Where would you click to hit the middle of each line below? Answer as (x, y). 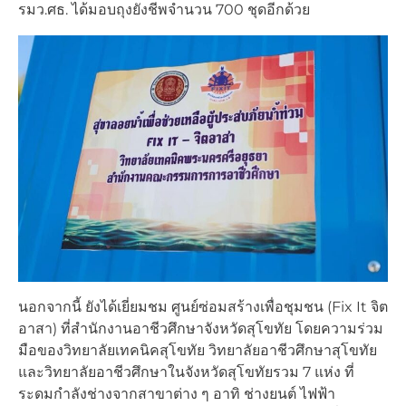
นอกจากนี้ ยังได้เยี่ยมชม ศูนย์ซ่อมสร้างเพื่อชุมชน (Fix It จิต (203, 307)
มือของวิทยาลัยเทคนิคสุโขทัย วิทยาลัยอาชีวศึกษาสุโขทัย (198, 351)
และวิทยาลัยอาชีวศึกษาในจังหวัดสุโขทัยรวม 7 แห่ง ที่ (186, 372)
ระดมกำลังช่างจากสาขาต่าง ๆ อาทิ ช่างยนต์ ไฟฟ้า (177, 394)
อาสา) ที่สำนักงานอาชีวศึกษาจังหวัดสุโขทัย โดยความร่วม (201, 329)
